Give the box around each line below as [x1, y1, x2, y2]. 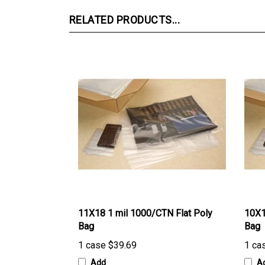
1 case [78, 227, 106, 238]
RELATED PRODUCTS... [69, 1, 180, 14]
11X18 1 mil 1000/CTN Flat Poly [78, 195, 212, 206]
